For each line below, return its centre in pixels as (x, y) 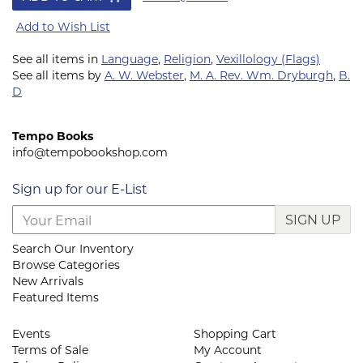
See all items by (58, 75)
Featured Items (56, 297)
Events (31, 334)
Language (130, 59)
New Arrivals (48, 281)
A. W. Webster (144, 75)
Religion (187, 59)
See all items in (57, 59)
